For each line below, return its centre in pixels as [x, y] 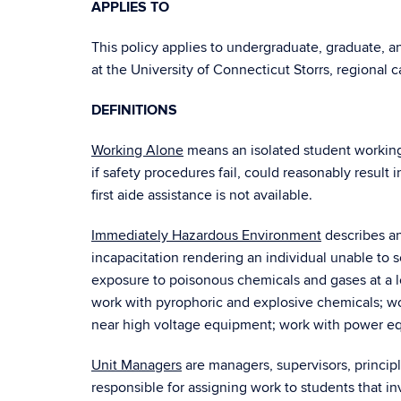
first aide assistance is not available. [202, 195]
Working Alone [137, 150]
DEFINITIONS [134, 110]
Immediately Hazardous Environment [206, 235]
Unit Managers [137, 365]
